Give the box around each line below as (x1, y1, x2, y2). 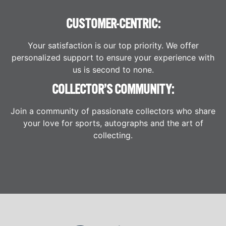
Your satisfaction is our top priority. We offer (27, 40, 199, 50)
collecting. (93, 130, 133, 140)
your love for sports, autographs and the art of (23, 118, 203, 128)
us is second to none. (72, 64, 154, 75)
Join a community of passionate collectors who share (11, 105, 215, 116)
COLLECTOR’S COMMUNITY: (52, 81, 174, 97)
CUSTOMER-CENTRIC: (66, 16, 160, 32)
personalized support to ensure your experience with (12, 52, 214, 63)
